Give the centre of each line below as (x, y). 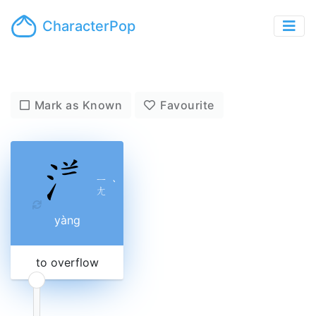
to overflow (67, 262)
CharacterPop (89, 26)
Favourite (187, 105)
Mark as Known (78, 105)
